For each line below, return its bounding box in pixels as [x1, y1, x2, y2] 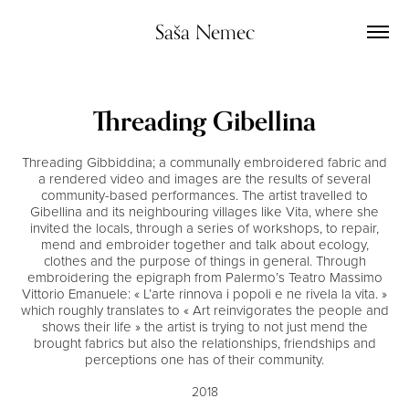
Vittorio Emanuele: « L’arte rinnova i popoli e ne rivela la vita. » [22, 284, 387, 303]
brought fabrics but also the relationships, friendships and [33, 333, 376, 352]
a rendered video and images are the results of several [38, 169, 371, 188]
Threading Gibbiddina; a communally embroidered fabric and [22, 152, 387, 172]
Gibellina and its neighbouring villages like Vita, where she [30, 202, 379, 221]
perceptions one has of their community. [85, 350, 324, 369]
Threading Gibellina [93, 104, 316, 137]
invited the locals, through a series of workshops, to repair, [30, 218, 379, 237]
